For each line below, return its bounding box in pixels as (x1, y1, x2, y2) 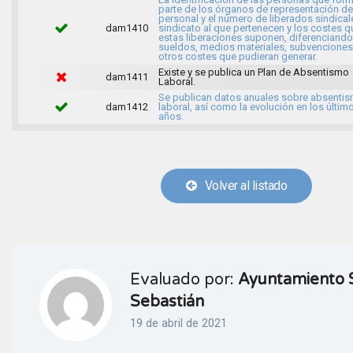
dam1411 (105, 70, 148, 83)
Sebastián (130, 292, 204, 311)
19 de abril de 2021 (130, 316, 227, 329)
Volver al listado (196, 177, 288, 193)
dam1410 (105, 21, 148, 34)
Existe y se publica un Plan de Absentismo (158, 65, 349, 78)
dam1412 (105, 100, 148, 113)
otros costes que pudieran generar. (158, 50, 318, 62)
